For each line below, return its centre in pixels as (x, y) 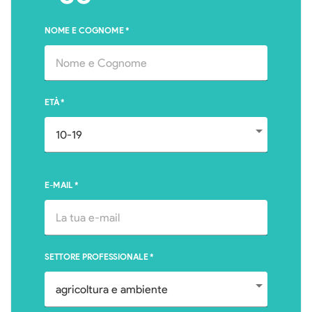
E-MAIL (59, 186)
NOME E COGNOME (84, 31)
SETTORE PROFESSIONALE (96, 257)
